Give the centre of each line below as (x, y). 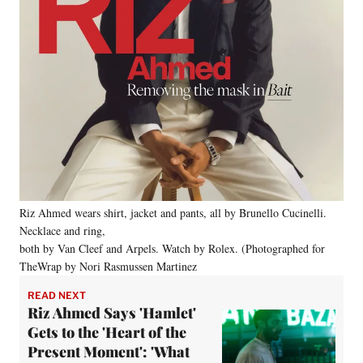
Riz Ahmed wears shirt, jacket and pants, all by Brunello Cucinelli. (173, 212)
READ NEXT (57, 295)
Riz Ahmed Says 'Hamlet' (112, 312)
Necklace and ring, (62, 230)
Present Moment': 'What (109, 351)
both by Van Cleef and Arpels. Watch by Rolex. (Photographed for (172, 248)
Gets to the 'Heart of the (107, 332)
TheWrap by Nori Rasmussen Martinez (108, 266)
